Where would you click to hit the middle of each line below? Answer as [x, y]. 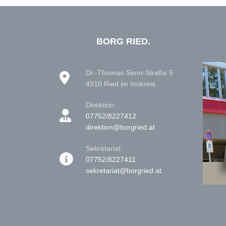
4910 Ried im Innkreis [121, 84]
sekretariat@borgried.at [124, 171]
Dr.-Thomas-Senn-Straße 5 [129, 73]
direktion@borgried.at [120, 127]
